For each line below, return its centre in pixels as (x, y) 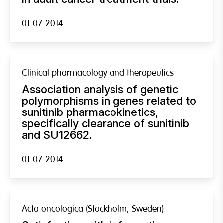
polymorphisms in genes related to (109, 100)
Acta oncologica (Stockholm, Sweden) (93, 209)
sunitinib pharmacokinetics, (90, 112)
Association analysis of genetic (100, 89)
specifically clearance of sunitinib (106, 123)
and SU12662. (57, 135)
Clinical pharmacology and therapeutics (98, 73)
